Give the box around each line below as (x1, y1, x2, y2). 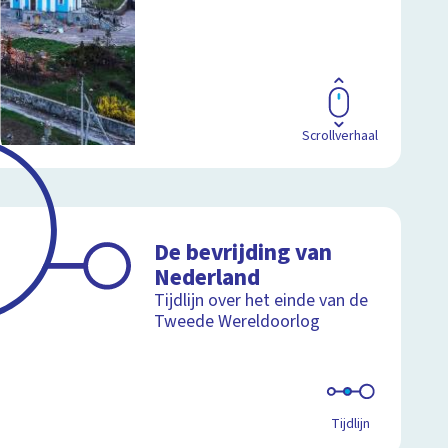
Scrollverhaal (301, 125, 378, 146)
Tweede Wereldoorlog (154, 308, 321, 334)
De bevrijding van (154, 235, 333, 269)
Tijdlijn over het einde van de (154, 287, 369, 313)
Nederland (154, 260, 261, 294)
